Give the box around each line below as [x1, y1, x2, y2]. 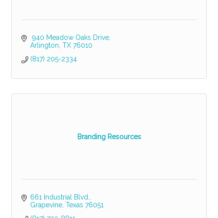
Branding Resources [77, 132, 141, 141]
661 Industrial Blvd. [30, 193, 90, 201]
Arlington [30, 41, 59, 50]
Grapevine [30, 201, 62, 209]
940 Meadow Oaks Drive [30, 34, 109, 42]
